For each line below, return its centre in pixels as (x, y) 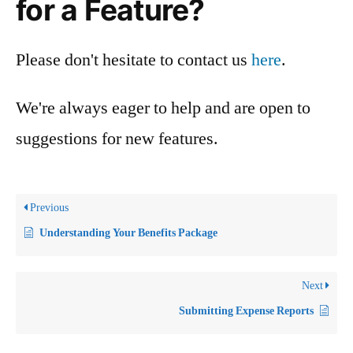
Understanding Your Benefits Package (128, 232)
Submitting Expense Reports (246, 310)
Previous (48, 207)
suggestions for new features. (117, 138)
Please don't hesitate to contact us (134, 59)
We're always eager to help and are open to (163, 108)
